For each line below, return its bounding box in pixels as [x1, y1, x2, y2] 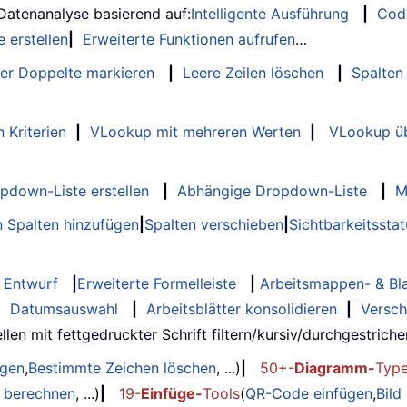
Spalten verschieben [144, 215, 283, 234]
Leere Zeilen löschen [183, 64, 323, 83]
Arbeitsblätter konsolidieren [146, 300, 337, 319]
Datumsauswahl [10, 300, 118, 319]
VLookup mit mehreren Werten [90, 123, 301, 142]
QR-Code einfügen [245, 384, 372, 403]
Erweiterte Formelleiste [77, 274, 236, 293]
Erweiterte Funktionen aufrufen [83, 30, 295, 49]
